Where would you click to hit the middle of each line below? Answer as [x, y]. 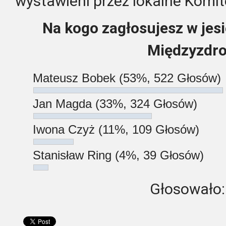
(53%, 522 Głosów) [170, 78]
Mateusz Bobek [76, 78]
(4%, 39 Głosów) [159, 155]
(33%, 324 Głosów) [146, 103]
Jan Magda [64, 103]
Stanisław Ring [74, 155]
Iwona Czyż [66, 129]
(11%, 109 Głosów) [149, 129]
